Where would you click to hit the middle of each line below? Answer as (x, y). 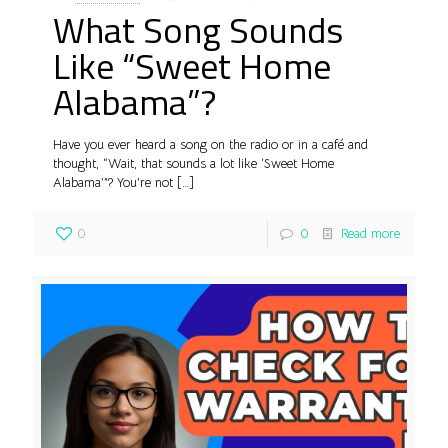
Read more (370, 233)
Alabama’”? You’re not (113, 182)
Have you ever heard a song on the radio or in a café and (210, 144)
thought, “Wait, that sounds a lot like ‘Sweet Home (193, 163)
